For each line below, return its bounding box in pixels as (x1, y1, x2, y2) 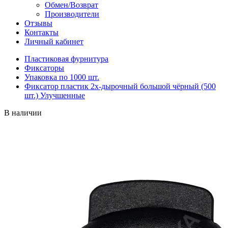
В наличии (4, 108, 42, 117)
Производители (45, 10, 99, 18)
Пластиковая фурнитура (24, 54, 108, 63)
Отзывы (24, 19, 52, 27)
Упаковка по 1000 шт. (24, 73, 99, 81)
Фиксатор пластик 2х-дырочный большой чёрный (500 (24, 82, 216, 91)
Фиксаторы (24, 64, 64, 72)
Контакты (24, 28, 59, 37)
